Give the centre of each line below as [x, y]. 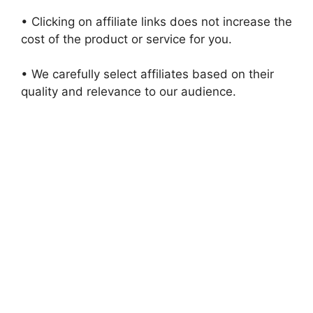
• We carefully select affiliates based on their [147, 74]
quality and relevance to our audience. [129, 92]
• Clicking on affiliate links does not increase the [156, 21]
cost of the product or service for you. [126, 39]
